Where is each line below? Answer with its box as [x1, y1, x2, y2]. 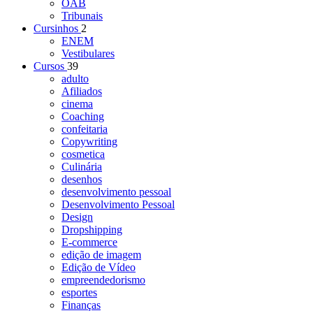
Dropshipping [61, 224, 122, 236]
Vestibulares [61, 48, 115, 60]
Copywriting [61, 136, 117, 148]
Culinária [61, 161, 102, 173]
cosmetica [61, 148, 105, 161]
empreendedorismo [61, 274, 145, 286]
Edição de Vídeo [61, 261, 136, 274]
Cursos [34, 60, 67, 73]
